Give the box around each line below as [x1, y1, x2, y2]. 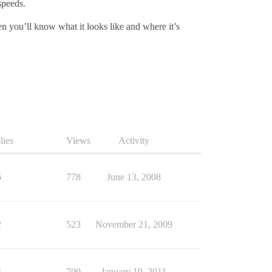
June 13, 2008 [106, 172, 161, 183]
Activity [118, 135, 149, 146]
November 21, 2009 [95, 219, 172, 230]
